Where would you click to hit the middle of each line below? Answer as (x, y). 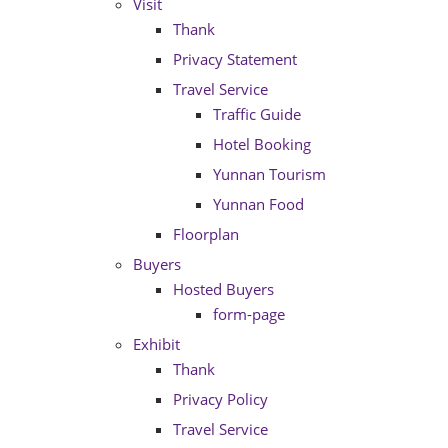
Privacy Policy (220, 399)
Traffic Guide (257, 114)
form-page (249, 314)
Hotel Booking (262, 144)
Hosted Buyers (223, 289)
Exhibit (156, 344)
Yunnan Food (258, 204)
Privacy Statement (235, 59)
